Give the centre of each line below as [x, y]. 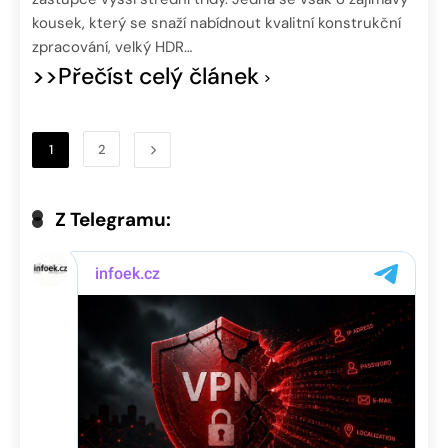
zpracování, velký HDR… [112, 46]
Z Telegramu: [113, 219]
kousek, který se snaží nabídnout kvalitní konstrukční [216, 22]
